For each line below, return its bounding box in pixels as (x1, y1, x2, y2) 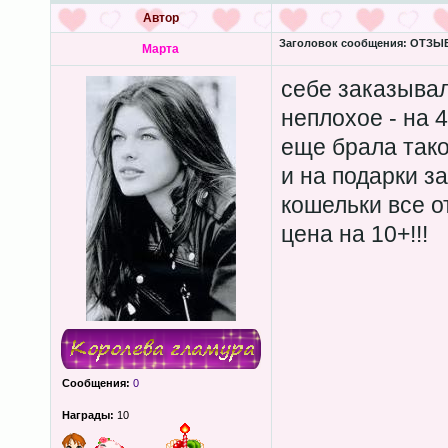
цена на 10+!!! (280, 221, 428, 247)
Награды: (61, 409, 114, 421)
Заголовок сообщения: (278, 37, 407, 49)
